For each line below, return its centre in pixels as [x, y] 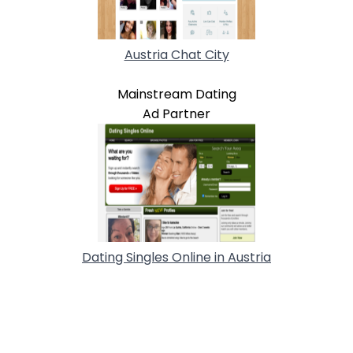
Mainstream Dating [176, 94]
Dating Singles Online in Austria [176, 257]
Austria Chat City [176, 54]
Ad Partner [176, 113]
